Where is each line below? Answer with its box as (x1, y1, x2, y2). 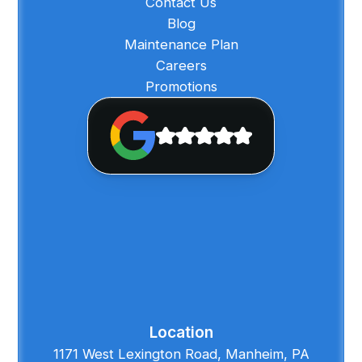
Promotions (145, 78, 217, 95)
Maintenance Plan (124, 36, 238, 53)
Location (149, 322, 213, 343)
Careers (155, 57, 207, 74)
